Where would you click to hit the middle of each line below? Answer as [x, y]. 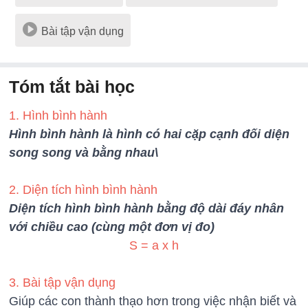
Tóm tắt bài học [72, 86]
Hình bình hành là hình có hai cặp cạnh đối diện [150, 134]
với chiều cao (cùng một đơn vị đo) [112, 227]
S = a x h [151, 245]
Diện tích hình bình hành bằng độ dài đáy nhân [147, 208]
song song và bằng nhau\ [84, 152]
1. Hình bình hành [58, 115]
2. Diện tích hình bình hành [84, 189]
